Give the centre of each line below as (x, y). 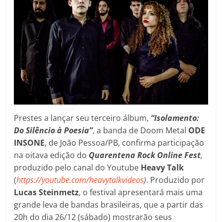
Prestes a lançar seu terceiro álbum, (83, 118)
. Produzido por (176, 180)
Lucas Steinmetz (47, 193)
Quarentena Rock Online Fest (145, 155)
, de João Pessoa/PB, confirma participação (125, 143)
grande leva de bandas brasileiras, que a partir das (109, 205)
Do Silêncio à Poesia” (54, 131)
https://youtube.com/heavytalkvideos (80, 180)
